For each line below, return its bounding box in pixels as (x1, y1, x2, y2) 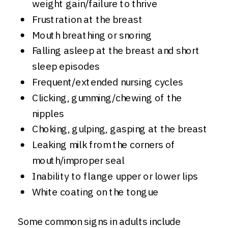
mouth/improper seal (32, 154, 125, 167)
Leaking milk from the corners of (32, 138, 176, 151)
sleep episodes (32, 60, 100, 73)
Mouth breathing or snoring (32, 28, 152, 42)
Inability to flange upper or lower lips (32, 169, 198, 183)
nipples (32, 106, 64, 120)
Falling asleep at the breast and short (32, 44, 199, 57)
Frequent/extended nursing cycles (32, 75, 183, 89)
